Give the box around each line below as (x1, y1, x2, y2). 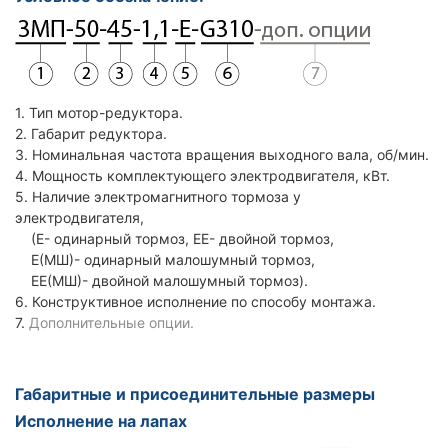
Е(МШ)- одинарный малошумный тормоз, (15, 251, 315, 268)
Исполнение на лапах (15, 411, 187, 431)
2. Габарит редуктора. (15, 125, 167, 142)
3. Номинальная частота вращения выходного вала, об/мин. (15, 146, 429, 163)
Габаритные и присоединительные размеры (15, 384, 375, 404)
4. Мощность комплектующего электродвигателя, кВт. (15, 167, 390, 184)
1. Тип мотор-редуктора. (15, 104, 183, 121)
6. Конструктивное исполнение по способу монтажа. (15, 293, 376, 310)
